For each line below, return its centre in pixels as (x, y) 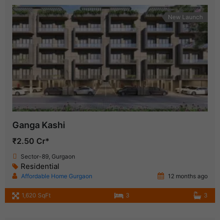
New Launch (185, 17)
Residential (40, 166)
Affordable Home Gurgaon (57, 176)
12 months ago (187, 176)
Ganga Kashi (39, 125)
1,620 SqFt (36, 195)
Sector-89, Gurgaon (48, 157)
